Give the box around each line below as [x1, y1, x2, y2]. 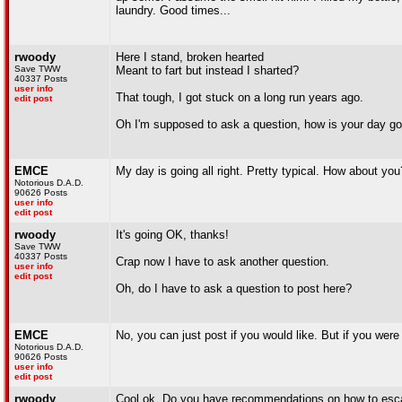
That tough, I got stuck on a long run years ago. [116, 91, 363, 104]
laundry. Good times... [116, 4, 231, 17]
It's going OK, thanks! [116, 228, 229, 241]
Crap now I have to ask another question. [116, 255, 329, 268]
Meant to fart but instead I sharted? [116, 64, 299, 77]
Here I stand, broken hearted [116, 50, 264, 64]
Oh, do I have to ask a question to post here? [116, 282, 352, 295]
